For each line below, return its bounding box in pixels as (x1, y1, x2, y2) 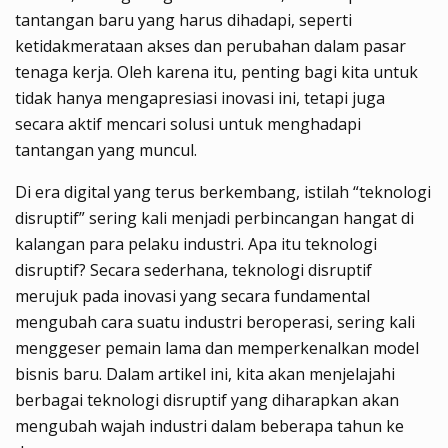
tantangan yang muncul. (15, 138, 197, 161)
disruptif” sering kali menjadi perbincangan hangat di (15, 206, 414, 229)
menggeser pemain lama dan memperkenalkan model (15, 336, 419, 359)
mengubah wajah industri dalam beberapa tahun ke (15, 414, 404, 437)
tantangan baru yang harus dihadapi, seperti (15, 8, 352, 31)
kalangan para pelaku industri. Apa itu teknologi (15, 232, 377, 255)
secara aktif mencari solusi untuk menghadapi (15, 112, 361, 135)
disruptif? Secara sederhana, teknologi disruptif (15, 258, 372, 281)
